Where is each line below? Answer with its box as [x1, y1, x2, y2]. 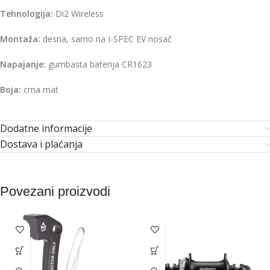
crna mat [21, 84, 58, 95]
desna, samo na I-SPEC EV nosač [40, 33, 172, 45]
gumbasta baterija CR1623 [46, 58, 152, 70]
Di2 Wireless [53, 8, 104, 19]
